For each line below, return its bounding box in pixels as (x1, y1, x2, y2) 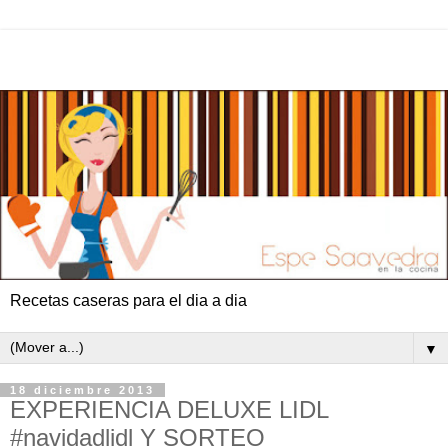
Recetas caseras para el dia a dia (10, 292, 247, 310)
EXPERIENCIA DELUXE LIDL (10, 396, 328, 424)
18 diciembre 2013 (10, 384, 155, 397)
